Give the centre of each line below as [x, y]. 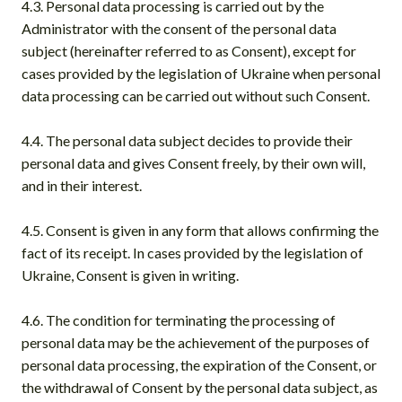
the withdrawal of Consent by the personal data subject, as [200, 387]
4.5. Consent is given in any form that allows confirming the [200, 230]
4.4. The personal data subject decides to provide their [187, 140]
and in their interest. [82, 185]
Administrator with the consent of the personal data [179, 28]
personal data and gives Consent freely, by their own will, [193, 162]
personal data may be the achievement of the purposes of [196, 342]
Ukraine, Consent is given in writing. [130, 275]
